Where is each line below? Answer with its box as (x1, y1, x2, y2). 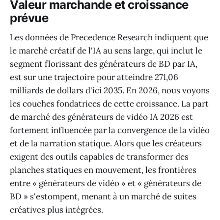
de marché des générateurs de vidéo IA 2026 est (10, 111, 193, 123)
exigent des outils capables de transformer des (10, 151, 189, 163)
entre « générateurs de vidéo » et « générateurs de (10, 178, 201, 189)
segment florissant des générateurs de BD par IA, (10, 58, 197, 70)
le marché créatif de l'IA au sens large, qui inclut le (10, 45, 202, 56)
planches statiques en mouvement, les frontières (10, 165, 196, 176)
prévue (10, 10, 49, 25)
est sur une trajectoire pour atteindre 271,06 (10, 72, 178, 83)
